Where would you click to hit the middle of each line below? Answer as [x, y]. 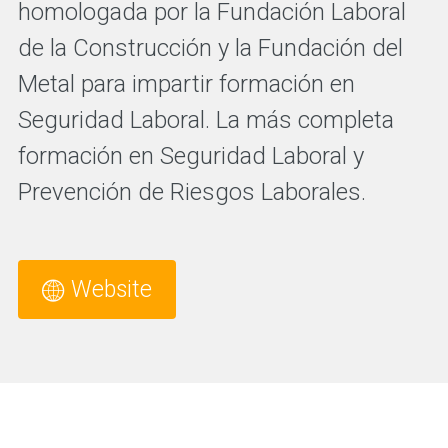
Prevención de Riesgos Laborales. [191, 192]
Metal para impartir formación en [186, 84]
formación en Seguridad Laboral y [190, 156]
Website [111, 289]
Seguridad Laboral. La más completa [205, 120]
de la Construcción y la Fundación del [210, 48]
